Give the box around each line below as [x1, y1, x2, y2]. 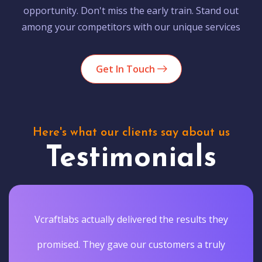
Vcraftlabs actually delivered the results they [34, 212, 228, 226]
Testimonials [46, 143, 216, 174]
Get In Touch [95, 62, 157, 75]
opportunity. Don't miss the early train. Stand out [23, 4, 239, 17]
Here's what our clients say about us [32, 126, 230, 139]
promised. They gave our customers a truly [37, 237, 225, 251]
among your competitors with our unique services [22, 20, 240, 33]
